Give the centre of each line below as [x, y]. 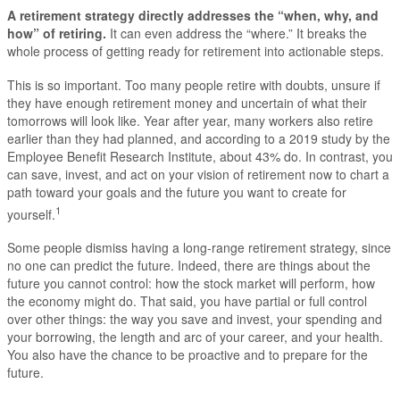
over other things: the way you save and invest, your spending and [195, 318]
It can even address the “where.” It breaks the [237, 33]
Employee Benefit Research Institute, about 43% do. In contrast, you [200, 156]
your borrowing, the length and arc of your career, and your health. [195, 336]
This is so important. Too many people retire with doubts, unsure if [194, 84]
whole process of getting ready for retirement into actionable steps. [196, 51]
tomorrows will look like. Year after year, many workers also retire [190, 120]
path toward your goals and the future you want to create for [177, 192]
